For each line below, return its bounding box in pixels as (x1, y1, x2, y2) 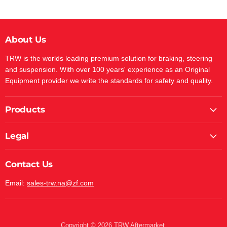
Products (5, 104, 45, 115)
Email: (5, 179, 27, 187)
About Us (5, 34, 46, 45)
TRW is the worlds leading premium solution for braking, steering (5, 54, 212, 63)
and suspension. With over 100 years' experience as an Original (5, 65, 210, 74)
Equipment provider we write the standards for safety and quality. (5, 77, 213, 85)
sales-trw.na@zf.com (27, 179, 94, 187)
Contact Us (5, 159, 53, 170)
